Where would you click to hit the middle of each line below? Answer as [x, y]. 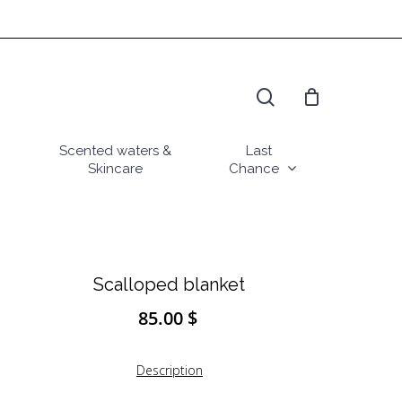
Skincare [115, 169]
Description [169, 371]
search [301, 61]
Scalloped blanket [170, 284]
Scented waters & [115, 151]
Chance [254, 169]
